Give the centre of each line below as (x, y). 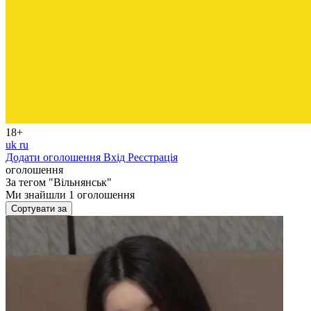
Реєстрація (153, 157)
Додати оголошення (54, 157)
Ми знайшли (37, 195)
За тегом (27, 182)
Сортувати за (39, 209)
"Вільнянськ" (80, 182)
